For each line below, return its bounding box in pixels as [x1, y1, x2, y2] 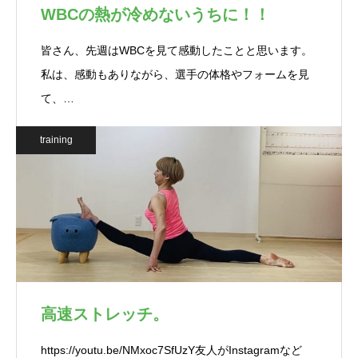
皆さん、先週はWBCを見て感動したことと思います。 [41, 44, 312, 57]
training [39, 134, 73, 145]
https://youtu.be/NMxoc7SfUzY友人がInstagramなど [41, 344, 302, 356]
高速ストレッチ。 [41, 305, 169, 323]
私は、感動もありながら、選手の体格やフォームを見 [41, 68, 309, 81]
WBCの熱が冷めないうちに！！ [41, 6, 270, 23]
